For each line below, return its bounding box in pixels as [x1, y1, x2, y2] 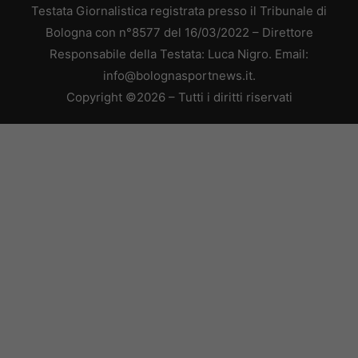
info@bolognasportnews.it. [102, 68, 256, 84]
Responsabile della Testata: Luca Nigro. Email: [50, 46, 308, 62]
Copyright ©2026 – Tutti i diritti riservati [66, 89, 292, 105]
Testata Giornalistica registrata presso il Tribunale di [31, 3, 327, 19]
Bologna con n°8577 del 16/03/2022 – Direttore [45, 25, 313, 41]
